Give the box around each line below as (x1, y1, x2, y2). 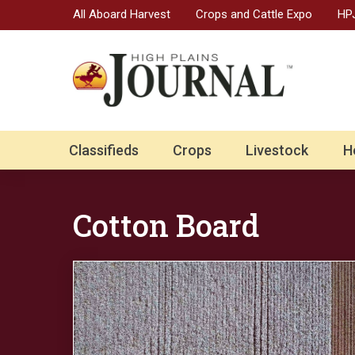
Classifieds (69, 142, 139, 159)
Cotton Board (73, 205, 259, 246)
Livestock (246, 142, 309, 159)
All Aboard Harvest (73, 6, 170, 21)
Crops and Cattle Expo (196, 6, 312, 21)
